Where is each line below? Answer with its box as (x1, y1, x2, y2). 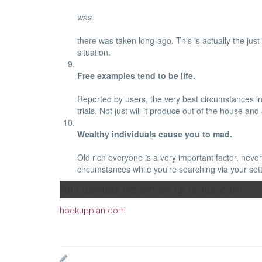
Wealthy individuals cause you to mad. (77, 128, 232, 140)
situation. (77, 46, 111, 58)
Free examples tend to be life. (77, 70, 195, 81)
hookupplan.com (60, 205, 126, 216)
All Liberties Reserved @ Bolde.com (60, 182, 243, 196)
